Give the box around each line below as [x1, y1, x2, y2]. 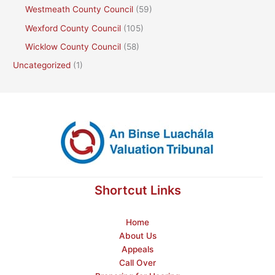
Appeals [122, 244, 153, 255]
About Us [118, 231, 157, 241]
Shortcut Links [94, 182, 181, 198]
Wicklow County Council [25, 41, 122, 52]
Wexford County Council [25, 23, 122, 33]
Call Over [119, 258, 156, 268]
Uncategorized [13, 60, 71, 71]
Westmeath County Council [25, 4, 134, 15]
